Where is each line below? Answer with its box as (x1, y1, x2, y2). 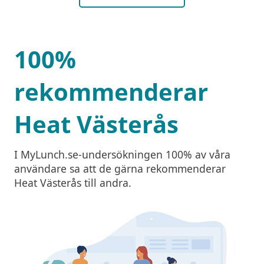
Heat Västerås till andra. (14, 175, 131, 190)
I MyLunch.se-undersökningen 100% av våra (14, 147, 230, 161)
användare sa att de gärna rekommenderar (14, 161, 226, 176)
